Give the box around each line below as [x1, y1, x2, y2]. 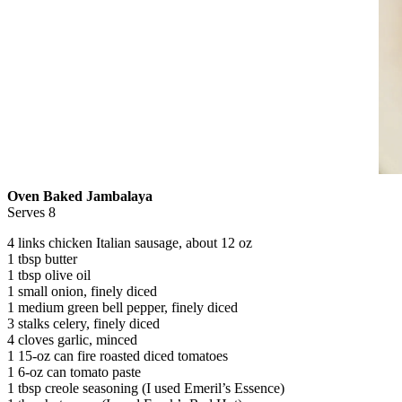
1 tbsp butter [7, 250, 77, 267]
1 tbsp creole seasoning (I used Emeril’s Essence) [7, 380, 284, 396]
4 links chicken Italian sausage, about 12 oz [7, 234, 252, 250]
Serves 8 [7, 204, 56, 220]
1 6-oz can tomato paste [7, 363, 141, 380]
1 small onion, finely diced [7, 283, 157, 299]
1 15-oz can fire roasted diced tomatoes [7, 347, 228, 363]
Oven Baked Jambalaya [7, 188, 153, 204]
